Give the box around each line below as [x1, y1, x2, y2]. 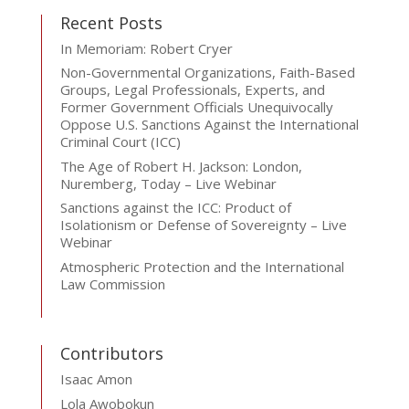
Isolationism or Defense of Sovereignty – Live [59, 215, 347, 234]
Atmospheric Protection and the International [59, 257, 344, 276]
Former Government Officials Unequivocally [59, 98, 333, 116]
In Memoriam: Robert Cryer [59, 38, 233, 58]
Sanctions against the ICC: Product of [59, 198, 291, 216]
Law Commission [59, 274, 165, 293]
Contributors [59, 342, 163, 364]
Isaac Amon [59, 370, 132, 388]
